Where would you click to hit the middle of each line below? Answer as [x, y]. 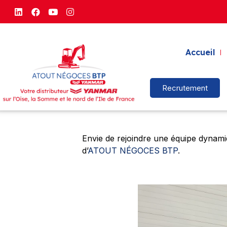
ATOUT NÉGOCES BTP [133, 151]
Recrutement [185, 88]
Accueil [200, 52]
